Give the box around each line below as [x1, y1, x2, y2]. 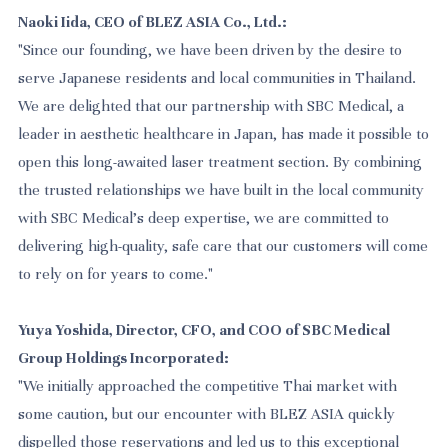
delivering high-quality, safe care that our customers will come [18, 237, 429, 256]
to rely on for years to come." [18, 265, 214, 284]
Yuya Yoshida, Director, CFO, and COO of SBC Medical [18, 321, 391, 340]
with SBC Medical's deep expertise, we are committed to [18, 209, 390, 228]
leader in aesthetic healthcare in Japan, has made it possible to [18, 125, 430, 144]
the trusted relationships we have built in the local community [18, 181, 425, 200]
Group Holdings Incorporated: [18, 349, 230, 368]
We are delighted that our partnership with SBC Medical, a [18, 97, 405, 116]
